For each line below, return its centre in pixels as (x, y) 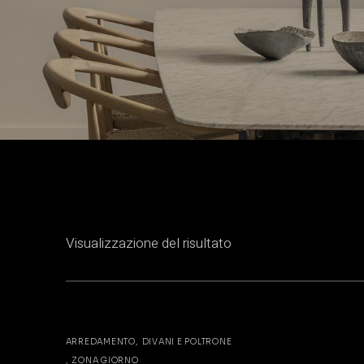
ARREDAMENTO (100, 341)
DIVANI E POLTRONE (187, 341)
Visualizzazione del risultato (148, 243)
